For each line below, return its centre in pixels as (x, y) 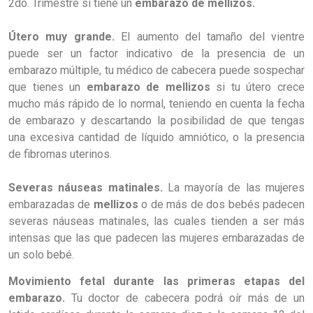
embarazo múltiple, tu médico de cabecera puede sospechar (156, 70)
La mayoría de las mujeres (236, 187)
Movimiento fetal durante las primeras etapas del (156, 282)
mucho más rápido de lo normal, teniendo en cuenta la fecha (156, 103)
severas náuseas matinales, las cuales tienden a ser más (156, 221)
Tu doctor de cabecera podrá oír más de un (188, 298)
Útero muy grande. (65, 36)
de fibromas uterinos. (60, 154)
